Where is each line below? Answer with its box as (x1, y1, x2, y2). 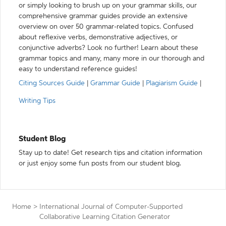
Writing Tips (19, 97, 55, 104)
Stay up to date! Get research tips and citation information (19, 149, 202, 156)
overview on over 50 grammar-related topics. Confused (19, 23, 193, 30)
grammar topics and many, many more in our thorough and (19, 55, 204, 62)
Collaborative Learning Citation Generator (39, 213, 170, 220)
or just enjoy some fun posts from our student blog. (19, 160, 181, 167)
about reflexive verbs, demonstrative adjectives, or (19, 34, 178, 41)
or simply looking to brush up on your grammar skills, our (19, 2, 197, 9)
